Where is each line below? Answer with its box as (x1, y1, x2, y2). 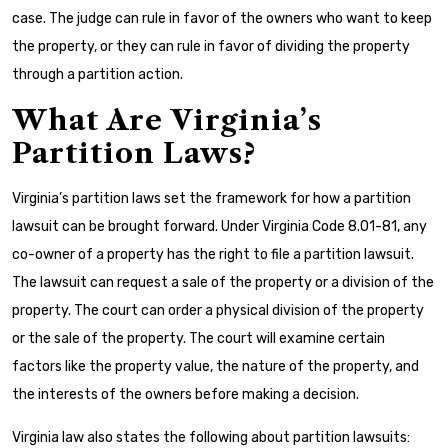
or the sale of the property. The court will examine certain (12, 330, 385, 347)
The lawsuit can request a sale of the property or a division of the (12, 274, 434, 291)
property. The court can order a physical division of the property (12, 302, 424, 319)
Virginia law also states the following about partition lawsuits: (12, 429, 410, 446)
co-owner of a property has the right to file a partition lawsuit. (12, 246, 414, 263)
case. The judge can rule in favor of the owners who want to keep (12, 10, 432, 27)
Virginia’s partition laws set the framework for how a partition (12, 190, 411, 207)
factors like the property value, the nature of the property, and (12, 358, 419, 375)
